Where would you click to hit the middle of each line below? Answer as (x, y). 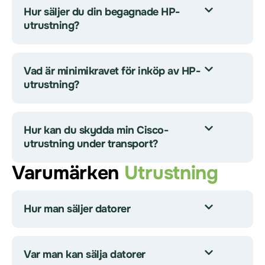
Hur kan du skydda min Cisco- (96, 130)
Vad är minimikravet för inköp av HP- (112, 71)
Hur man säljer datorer (77, 209)
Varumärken (68, 173)
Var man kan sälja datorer (85, 254)
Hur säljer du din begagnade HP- (102, 12)
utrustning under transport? (91, 144)
